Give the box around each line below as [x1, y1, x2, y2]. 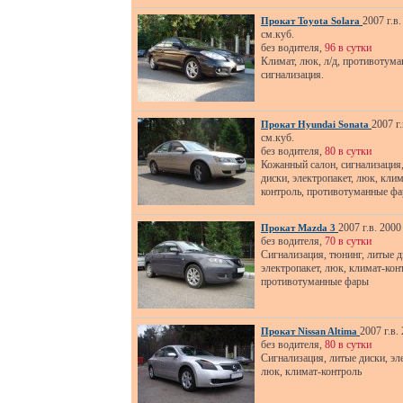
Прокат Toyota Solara [261, 15, 363, 26]
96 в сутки [325, 41, 372, 54]
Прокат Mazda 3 [261, 222, 338, 233]
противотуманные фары [261, 275, 369, 288]
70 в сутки [325, 235, 372, 247]
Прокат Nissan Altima [261, 326, 360, 336]
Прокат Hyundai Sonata [261, 119, 372, 130]
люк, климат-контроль [261, 365, 362, 378]
